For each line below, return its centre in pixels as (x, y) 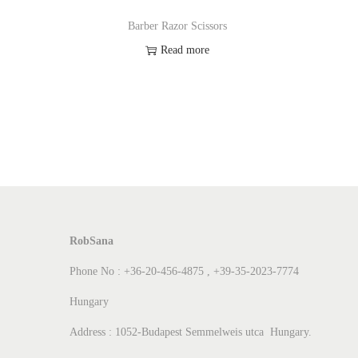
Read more (185, 50)
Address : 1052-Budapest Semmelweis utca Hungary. (191, 332)
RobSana (91, 241)
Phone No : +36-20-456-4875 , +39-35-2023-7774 (184, 271)
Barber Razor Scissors (177, 26)
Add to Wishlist (187, 85)
